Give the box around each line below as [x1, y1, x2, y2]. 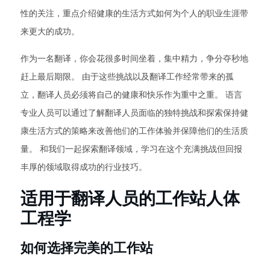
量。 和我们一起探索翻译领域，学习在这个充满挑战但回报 [20, 143, 242, 154]
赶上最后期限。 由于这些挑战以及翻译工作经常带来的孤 [20, 71, 234, 82]
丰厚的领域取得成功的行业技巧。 [20, 162, 147, 172]
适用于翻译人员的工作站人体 [20, 187, 240, 209]
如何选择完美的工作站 [20, 239, 153, 256]
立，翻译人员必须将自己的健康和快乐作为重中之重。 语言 [20, 89, 242, 100]
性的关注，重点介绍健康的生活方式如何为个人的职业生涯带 [20, 8, 248, 19]
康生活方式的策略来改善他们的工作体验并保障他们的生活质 [20, 125, 248, 136]
